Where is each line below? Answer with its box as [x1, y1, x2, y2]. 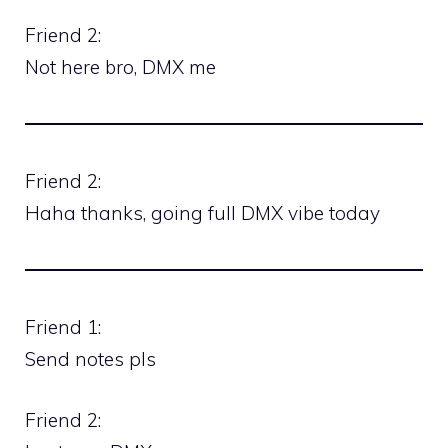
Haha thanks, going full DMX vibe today [25, 201, 380, 226]
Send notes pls [25, 347, 156, 372]
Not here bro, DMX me [25, 55, 216, 80]
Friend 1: [25, 315, 101, 340]
